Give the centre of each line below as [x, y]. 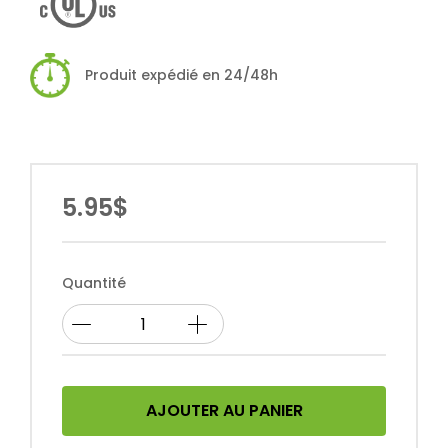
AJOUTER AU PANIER [224, 411]
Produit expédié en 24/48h [181, 75]
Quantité [94, 283]
